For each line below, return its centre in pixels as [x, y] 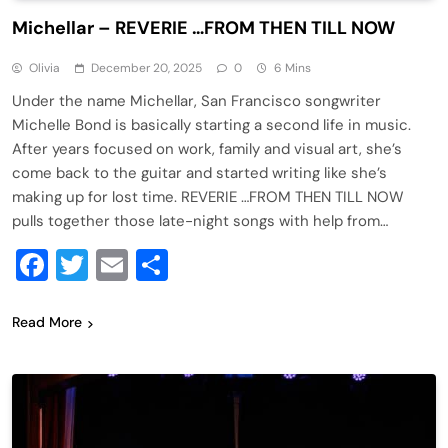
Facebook [119, 265]
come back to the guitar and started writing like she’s [199, 173]
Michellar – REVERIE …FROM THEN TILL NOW [203, 28]
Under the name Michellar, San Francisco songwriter [196, 101]
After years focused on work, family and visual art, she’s [207, 149]
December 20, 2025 [146, 68]
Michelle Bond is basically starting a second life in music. [211, 125]
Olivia [44, 68]
